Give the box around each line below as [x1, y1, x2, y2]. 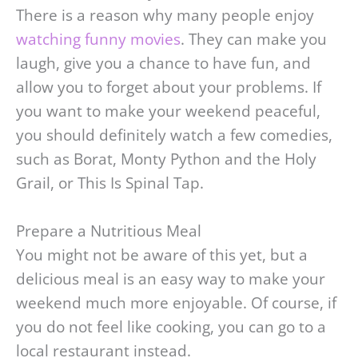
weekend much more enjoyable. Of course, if [16, 292, 336, 314]
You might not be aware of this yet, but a [16, 245, 308, 266]
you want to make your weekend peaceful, [16, 101, 320, 122]
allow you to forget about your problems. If [16, 77, 321, 98]
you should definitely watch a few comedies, [16, 125, 332, 146]
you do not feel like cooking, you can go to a [16, 316, 326, 338]
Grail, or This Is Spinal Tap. [16, 173, 204, 194]
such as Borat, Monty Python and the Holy [16, 149, 316, 170]
